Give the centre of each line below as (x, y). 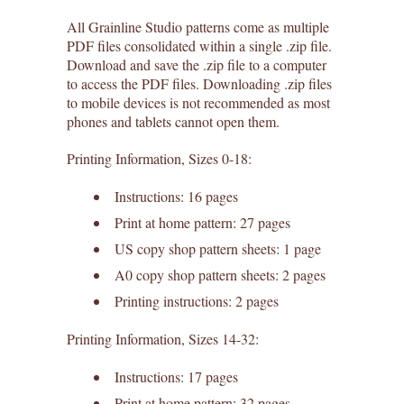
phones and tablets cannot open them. (173, 121)
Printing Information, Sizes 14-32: (163, 339)
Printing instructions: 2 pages (197, 301)
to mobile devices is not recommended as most (198, 102)
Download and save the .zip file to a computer (197, 64)
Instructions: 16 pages (176, 196)
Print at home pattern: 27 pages (202, 222)
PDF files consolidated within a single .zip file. (199, 46)
